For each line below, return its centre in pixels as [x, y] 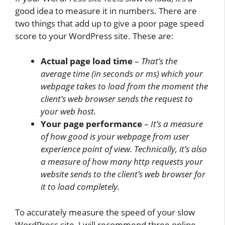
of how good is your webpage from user [115, 137]
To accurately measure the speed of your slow [105, 212]
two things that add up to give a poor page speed [109, 23]
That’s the [159, 61]
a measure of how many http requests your [122, 162]
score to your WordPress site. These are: [94, 36]
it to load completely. [80, 187]
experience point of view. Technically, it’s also [124, 149]
